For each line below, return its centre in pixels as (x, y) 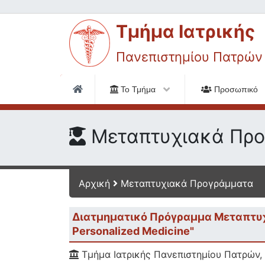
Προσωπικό (236, 89)
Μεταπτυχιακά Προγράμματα (187, 183)
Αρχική (94, 183)
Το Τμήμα (138, 89)
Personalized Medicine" (133, 231)
